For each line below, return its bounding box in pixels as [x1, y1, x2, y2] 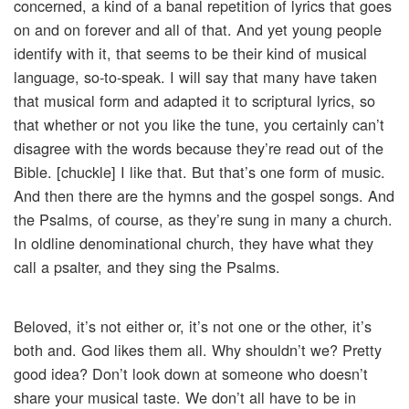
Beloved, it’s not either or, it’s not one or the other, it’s [14, 315, 372, 338]
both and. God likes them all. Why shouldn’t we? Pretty [14, 339, 382, 362]
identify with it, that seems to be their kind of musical [14, 42, 367, 65]
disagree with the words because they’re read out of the [14, 137, 383, 160]
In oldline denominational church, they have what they [14, 232, 373, 255]
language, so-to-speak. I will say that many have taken [14, 66, 377, 89]
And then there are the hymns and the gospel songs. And [14, 184, 394, 207]
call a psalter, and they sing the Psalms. [14, 256, 280, 278]
